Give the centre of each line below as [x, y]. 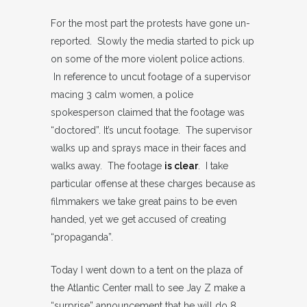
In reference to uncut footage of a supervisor [151, 77]
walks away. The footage [108, 166]
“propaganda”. [82, 237]
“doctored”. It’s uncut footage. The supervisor [151, 130]
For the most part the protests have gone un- [150, 23]
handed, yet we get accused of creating [138, 219]
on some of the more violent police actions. [148, 59]
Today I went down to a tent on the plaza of [147, 270]
